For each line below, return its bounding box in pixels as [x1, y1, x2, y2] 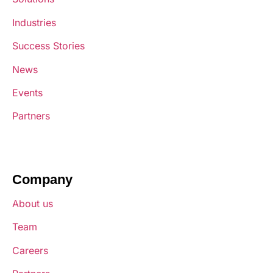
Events [12, 87, 43, 99]
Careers [12, 244, 48, 257]
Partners [12, 110, 50, 122]
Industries [12, 16, 56, 29]
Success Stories [12, 40, 85, 52]
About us [12, 197, 53, 210]
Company [12, 171, 73, 187]
